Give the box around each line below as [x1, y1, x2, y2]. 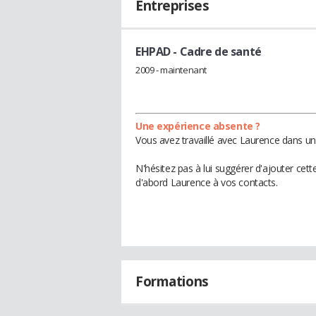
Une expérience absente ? [135, 119, 260, 133]
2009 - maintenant [135, 63, 207, 76]
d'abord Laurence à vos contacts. [135, 175, 278, 189]
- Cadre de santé [170, 44, 262, 59]
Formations [135, 272, 209, 291]
